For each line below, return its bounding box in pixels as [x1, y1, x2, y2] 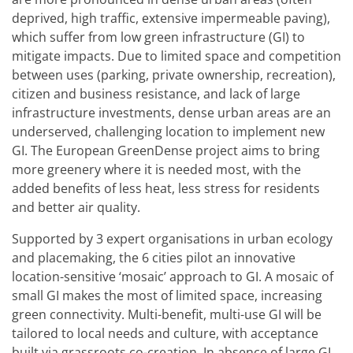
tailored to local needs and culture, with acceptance [12, 324, 318, 342]
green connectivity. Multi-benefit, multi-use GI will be [12, 305, 321, 323]
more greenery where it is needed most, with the [12, 160, 301, 178]
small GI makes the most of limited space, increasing [12, 286, 322, 304]
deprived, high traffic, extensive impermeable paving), [12, 9, 330, 27]
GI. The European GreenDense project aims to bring [12, 141, 320, 159]
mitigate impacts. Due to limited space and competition [12, 46, 341, 65]
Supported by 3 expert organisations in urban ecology [12, 229, 333, 247]
